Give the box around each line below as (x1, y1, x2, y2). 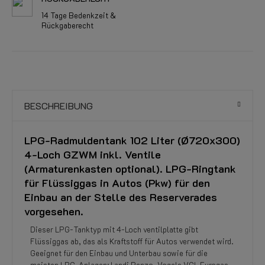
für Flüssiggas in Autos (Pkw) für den (24, 176, 210, 190)
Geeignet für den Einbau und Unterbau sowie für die (30, 248, 208, 258)
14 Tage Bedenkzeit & (41, 10, 116, 20)
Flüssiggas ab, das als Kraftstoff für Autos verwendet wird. (30, 236, 233, 246)
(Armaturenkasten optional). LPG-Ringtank (24, 161, 236, 176)
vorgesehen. (24, 204, 83, 218)
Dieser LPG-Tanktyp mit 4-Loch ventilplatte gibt (30, 224, 198, 234)
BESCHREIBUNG (24, 99, 93, 112)
